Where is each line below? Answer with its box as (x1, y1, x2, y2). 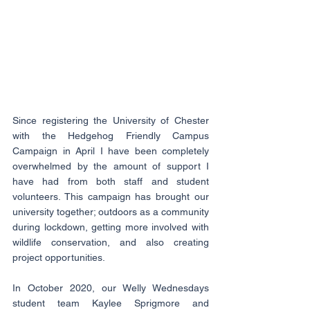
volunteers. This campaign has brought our (12, 191, 209, 203)
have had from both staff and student (12, 176, 209, 188)
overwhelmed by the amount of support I (12, 161, 209, 172)
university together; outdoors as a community (12, 206, 209, 218)
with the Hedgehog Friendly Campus (12, 130, 209, 142)
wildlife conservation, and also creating (12, 237, 209, 248)
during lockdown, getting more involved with (12, 221, 209, 233)
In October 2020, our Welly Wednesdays (12, 282, 209, 294)
